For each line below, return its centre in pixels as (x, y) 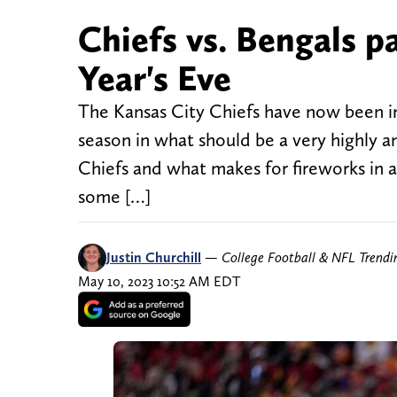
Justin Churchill (154, 258)
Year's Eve (155, 78)
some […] (114, 197)
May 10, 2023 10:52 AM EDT (159, 282)
